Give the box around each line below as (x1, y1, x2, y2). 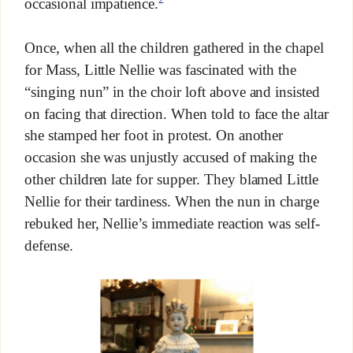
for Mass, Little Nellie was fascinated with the (24, 61, 297, 78)
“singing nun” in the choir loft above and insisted (24, 83, 321, 100)
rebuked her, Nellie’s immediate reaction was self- (24, 215, 321, 232)
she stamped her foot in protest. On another (24, 127, 284, 144)
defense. (24, 236, 73, 254)
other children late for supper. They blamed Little (24, 171, 319, 188)
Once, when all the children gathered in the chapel (24, 39, 325, 57)
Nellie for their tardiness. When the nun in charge (24, 193, 320, 210)
